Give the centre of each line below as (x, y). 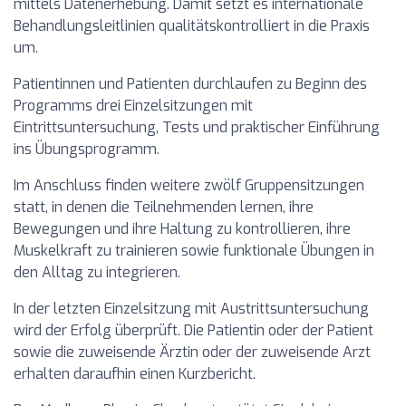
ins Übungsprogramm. (87, 149)
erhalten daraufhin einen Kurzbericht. (135, 374)
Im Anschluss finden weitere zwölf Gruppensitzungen (189, 185)
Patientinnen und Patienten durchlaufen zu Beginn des (190, 84)
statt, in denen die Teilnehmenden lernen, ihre (164, 207)
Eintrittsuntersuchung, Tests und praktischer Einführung (197, 127)
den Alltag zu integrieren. (97, 272)
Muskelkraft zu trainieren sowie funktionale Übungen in (194, 251)
